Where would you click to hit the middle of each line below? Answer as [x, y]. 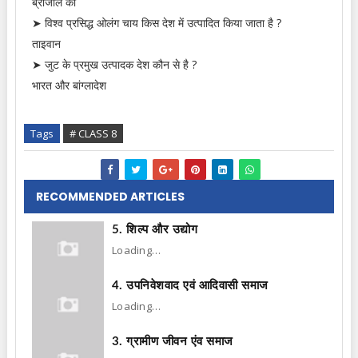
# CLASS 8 [93, 133]
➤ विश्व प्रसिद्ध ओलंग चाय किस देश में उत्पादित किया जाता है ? [156, 23]
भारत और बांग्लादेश [69, 85]
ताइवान [46, 44]
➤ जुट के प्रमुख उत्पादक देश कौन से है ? [114, 64]
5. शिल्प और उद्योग [155, 230]
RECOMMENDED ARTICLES [110, 197]
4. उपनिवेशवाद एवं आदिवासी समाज [190, 286]
